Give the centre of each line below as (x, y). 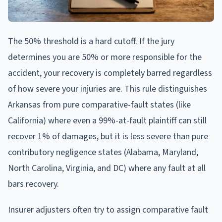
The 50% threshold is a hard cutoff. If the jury (91, 41)
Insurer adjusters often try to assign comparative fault (108, 210)
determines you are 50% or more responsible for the (105, 57)
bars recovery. (33, 184)
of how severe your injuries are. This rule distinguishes (108, 89)
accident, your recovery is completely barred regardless (110, 73)
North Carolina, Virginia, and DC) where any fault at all (107, 168)
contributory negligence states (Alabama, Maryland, (103, 152)
